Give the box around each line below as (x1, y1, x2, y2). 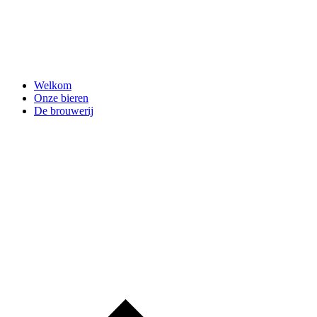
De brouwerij (34, 104, 93, 117)
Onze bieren (34, 91, 88, 104)
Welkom (34, 79, 71, 91)
